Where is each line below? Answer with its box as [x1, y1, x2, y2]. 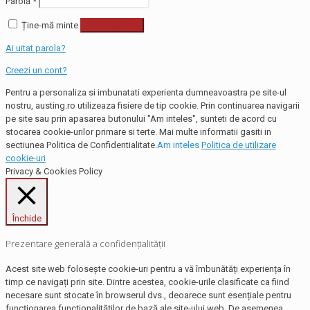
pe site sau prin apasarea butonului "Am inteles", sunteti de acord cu [6, 113, 277, 124]
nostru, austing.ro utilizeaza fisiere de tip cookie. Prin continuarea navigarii [6, 100, 300, 111]
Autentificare [86, 19, 138, 30]
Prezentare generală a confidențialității [6, 237, 165, 250]
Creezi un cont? [6, 64, 67, 75]
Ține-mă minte [21, 19, 78, 30]
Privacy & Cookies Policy [6, 165, 102, 176]
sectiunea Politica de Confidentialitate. [6, 139, 157, 150]
